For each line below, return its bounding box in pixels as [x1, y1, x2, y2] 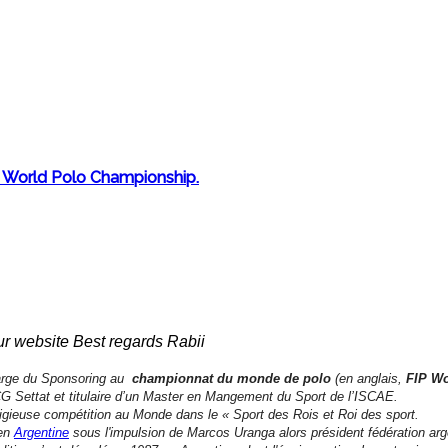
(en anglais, [335, 370, 406, 386]
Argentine [14, 424, 69, 440]
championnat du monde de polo [132, 370, 331, 386]
